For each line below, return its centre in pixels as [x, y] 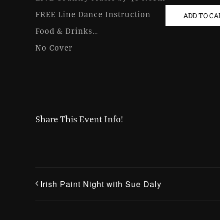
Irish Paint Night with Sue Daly [101, 184]
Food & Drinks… [67, 31]
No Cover [54, 48]
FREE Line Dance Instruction [93, 14]
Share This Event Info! [79, 119]
